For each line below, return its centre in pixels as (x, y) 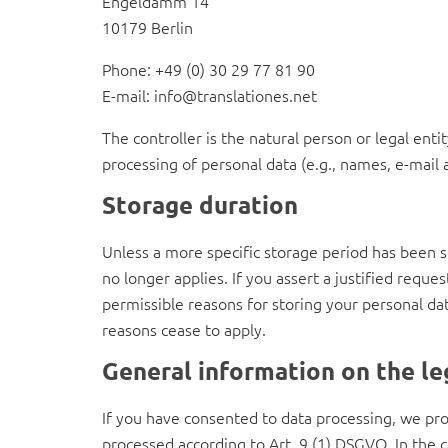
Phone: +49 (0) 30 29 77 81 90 (208, 68)
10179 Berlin (147, 26)
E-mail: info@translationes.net (209, 94)
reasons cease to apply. (184, 328)
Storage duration (200, 204)
